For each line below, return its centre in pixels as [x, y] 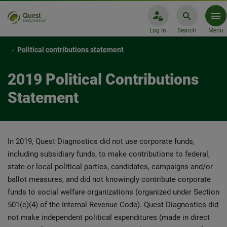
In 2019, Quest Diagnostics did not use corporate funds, [101, 141]
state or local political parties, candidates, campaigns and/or [110, 167]
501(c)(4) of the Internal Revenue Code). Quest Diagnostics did [113, 205]
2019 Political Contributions [103, 79]
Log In [158, 30]
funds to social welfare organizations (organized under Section [113, 192]
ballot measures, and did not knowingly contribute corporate [109, 179]
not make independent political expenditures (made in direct [109, 217]
